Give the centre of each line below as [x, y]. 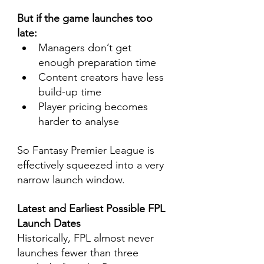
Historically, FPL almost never [87, 238]
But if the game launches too [86, 18]
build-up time [70, 92]
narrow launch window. [71, 180]
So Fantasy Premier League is [87, 150]
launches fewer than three [79, 253]
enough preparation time [97, 62]
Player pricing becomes [95, 107]
